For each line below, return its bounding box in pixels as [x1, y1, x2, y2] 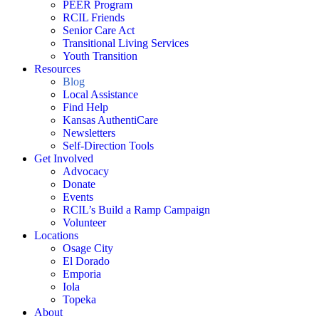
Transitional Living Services [63, 37, 189, 49]
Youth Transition [63, 50, 137, 62]
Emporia [63, 268, 101, 280]
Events [63, 191, 93, 203]
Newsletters [63, 127, 115, 139]
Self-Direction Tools [63, 140, 154, 152]
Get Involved [34, 152, 93, 164]
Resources [34, 63, 80, 75]
